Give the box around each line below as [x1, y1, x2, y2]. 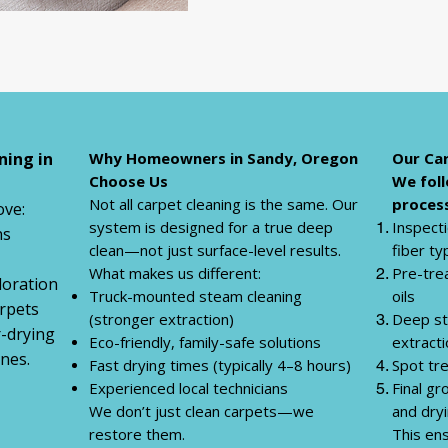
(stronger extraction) [89, 309, 234, 329]
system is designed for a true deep [89, 217, 333, 237]
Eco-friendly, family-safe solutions [89, 332, 321, 352]
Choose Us [89, 171, 168, 191]
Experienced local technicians [89, 378, 288, 398]
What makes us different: [89, 263, 261, 283]
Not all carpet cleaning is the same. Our [89, 194, 358, 214]
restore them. [89, 424, 185, 444]
